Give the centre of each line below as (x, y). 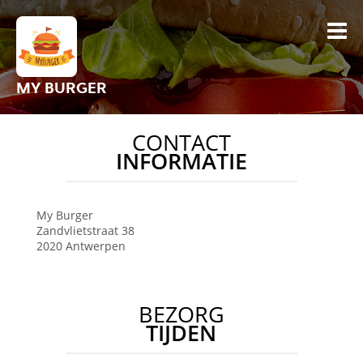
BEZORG (181, 314)
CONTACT (181, 143)
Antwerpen (95, 246)
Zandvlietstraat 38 (85, 231)
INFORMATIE (181, 161)
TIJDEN (181, 333)
